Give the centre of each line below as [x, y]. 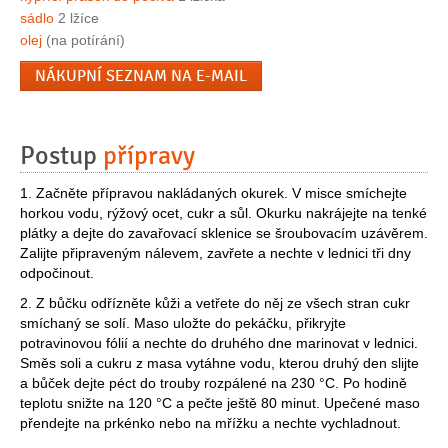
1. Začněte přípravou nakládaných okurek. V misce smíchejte [213, 193]
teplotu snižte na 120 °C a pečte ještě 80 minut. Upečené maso [220, 403]
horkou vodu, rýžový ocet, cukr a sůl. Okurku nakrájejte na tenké [223, 213]
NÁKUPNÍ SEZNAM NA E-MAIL [141, 76]
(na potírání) [83, 40]
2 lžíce [76, 18]
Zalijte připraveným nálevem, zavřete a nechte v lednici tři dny [215, 253]
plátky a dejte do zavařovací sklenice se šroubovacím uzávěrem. [224, 233]
